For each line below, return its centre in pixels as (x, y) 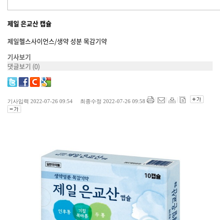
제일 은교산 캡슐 (29, 23)
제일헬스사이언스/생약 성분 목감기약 (57, 41)
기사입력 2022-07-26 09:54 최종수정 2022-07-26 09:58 (76, 101)
